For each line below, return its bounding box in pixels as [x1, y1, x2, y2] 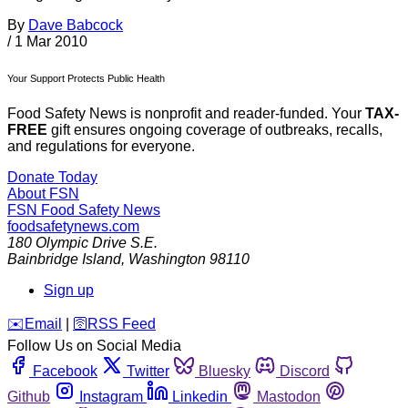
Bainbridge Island [7, 251, 121, 268]
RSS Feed [87, 316, 156, 332]
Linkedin [172, 389, 228, 405]
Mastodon [257, 389, 321, 405]
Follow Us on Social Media [7, 338, 181, 354]
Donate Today [7, 169, 97, 186]
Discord [280, 363, 330, 380]
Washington [128, 251, 206, 268]
